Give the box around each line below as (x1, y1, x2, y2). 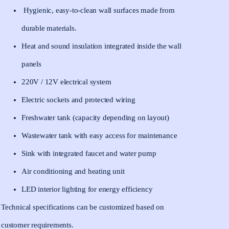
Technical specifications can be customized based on (1, 203, 164, 212)
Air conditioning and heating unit (21, 167, 125, 176)
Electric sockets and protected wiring (21, 96, 135, 104)
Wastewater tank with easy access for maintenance (21, 131, 177, 140)
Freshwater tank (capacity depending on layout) (21, 113, 169, 122)
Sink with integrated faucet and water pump (21, 149, 156, 158)
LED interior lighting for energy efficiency (21, 185, 153, 194)
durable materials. (21, 24, 77, 33)
